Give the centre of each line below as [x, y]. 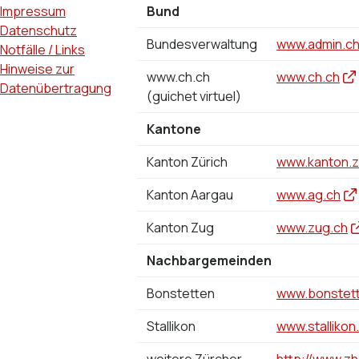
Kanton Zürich [187, 162]
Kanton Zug [180, 228]
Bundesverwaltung [202, 44]
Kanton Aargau [190, 195]
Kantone [174, 129]
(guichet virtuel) [194, 97]
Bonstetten [181, 294]
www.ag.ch [309, 195]
